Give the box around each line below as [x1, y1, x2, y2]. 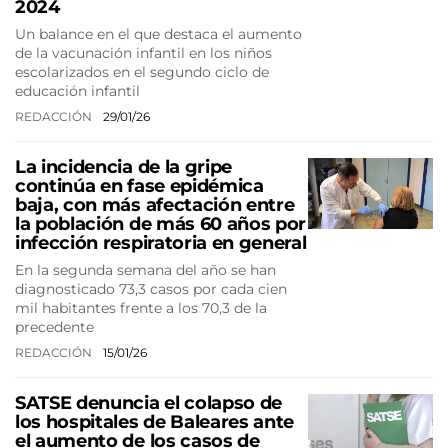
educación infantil [15, 82, 140, 100]
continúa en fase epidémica [15, 175, 264, 197]
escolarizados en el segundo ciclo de [15, 63, 269, 81]
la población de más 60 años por [15, 213, 307, 235]
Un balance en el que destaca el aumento [15, 25, 302, 43]
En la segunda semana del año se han [15, 261, 276, 279]
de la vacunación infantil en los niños [15, 44, 272, 62]
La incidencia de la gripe [15, 156, 232, 178]
